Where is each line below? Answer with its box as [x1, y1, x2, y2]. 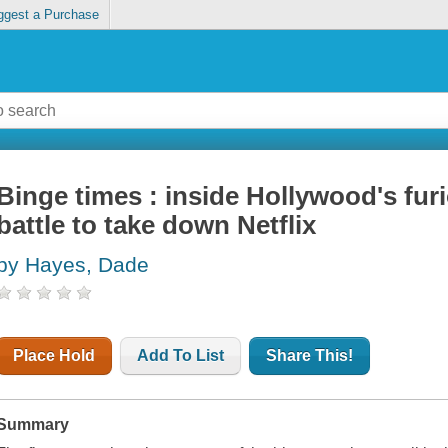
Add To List [137, 347, 225, 365]
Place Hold [13, 347, 96, 365]
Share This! [266, 347, 354, 365]
